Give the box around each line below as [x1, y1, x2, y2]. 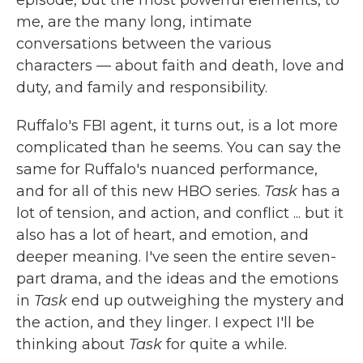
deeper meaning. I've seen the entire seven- [16, 248, 336, 266]
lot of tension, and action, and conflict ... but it [16, 204, 344, 222]
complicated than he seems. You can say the [16, 139, 341, 156]
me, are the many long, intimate [16, 13, 252, 31]
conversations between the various [16, 35, 271, 53]
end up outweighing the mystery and [67, 292, 344, 310]
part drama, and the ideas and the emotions [16, 270, 339, 288]
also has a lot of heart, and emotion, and [16, 226, 309, 244]
